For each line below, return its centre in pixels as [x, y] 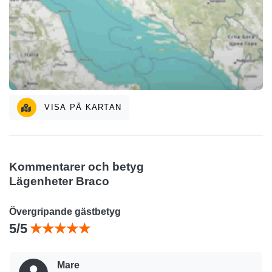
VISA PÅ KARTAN [82, 107]
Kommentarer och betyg [76, 166]
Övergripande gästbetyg [65, 211]
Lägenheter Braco [59, 181]
